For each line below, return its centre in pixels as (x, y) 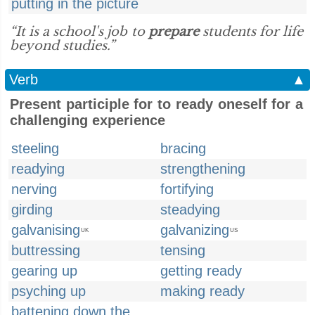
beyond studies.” (62, 46)
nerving (34, 189)
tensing (183, 250)
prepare (173, 32)
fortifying (187, 189)
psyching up (49, 291)
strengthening (203, 169)
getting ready (201, 271)
